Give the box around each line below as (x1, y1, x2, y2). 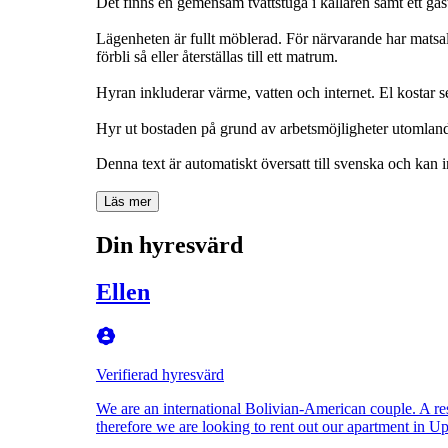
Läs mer (104, 193, 151, 209)
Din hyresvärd (96, 231, 243, 258)
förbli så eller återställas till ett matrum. (96, 47, 338, 65)
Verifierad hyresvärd (96, 365, 224, 383)
